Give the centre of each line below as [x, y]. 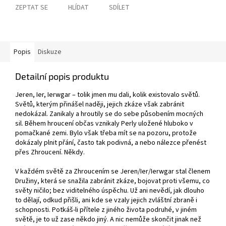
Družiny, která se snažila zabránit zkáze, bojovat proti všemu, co [112, 181]
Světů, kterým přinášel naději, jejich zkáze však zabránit [100, 105]
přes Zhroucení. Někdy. [50, 153]
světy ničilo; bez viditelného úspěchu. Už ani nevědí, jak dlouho [110, 191]
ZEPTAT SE [32, 8]
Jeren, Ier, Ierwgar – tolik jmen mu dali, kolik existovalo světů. [107, 95]
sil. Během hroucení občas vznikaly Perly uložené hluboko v [104, 124]
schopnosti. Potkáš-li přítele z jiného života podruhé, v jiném [106, 210]
